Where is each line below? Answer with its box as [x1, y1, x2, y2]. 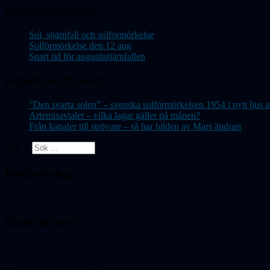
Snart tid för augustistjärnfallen [29, 51, 145, 61]
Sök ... [5, 142, 30, 153]
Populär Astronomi [5, 73, 107, 89]
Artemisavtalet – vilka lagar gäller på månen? [29, 110, 200, 121]
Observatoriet [5, 214, 80, 230]
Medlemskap [5, 165, 75, 181]
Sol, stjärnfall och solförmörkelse [29, 29, 154, 40]
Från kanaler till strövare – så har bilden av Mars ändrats [29, 121, 242, 132]
